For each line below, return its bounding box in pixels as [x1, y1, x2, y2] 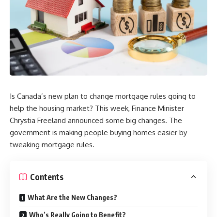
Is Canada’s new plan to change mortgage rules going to [10, 91, 196, 101]
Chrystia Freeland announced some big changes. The [10, 115, 182, 125]
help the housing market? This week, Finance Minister [10, 103, 184, 113]
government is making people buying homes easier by [10, 127, 187, 137]
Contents [30, 171, 63, 182]
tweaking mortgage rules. [10, 139, 96, 149]
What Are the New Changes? [28, 193, 117, 202]
